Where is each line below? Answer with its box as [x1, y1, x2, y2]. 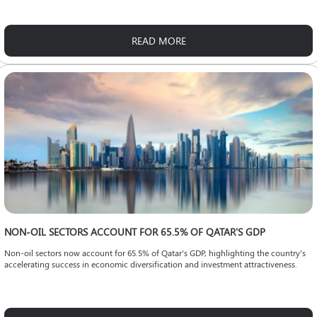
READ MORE [131, 33, 186, 47]
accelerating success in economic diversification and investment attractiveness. [4, 258, 297, 270]
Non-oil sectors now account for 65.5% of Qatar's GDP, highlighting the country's [4, 246, 306, 258]
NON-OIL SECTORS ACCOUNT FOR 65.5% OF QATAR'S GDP [4, 224, 265, 238]
